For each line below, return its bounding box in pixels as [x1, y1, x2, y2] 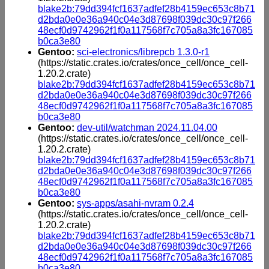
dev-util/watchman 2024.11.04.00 [77, 122, 217, 133]
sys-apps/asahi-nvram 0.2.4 [77, 198, 194, 208]
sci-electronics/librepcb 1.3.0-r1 [77, 46, 210, 57]
